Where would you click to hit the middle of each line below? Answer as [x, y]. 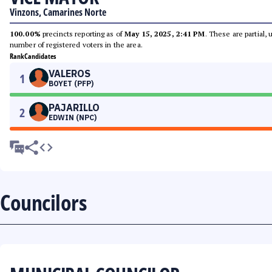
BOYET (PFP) [71, 83]
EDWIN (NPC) [73, 117]
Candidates [40, 56]
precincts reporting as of [83, 34]
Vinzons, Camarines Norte [58, 12]
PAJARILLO [74, 107]
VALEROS [70, 73]
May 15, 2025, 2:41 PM [165, 34]
